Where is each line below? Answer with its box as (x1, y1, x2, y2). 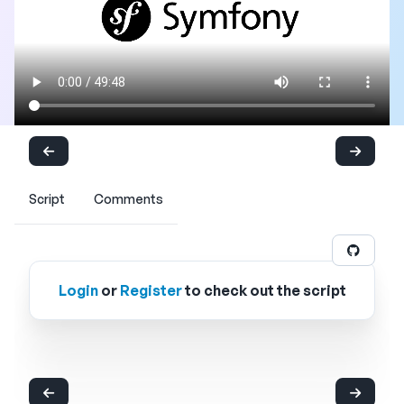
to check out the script (181, 281, 346, 299)
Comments (94, 191, 163, 207)
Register (119, 281, 182, 299)
